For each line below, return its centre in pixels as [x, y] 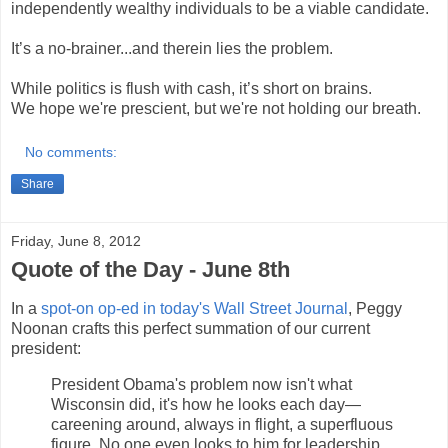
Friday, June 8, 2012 [76, 241]
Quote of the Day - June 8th [150, 270]
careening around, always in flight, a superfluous [222, 424]
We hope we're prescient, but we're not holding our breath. [216, 109]
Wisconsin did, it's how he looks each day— [206, 404]
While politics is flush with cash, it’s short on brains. [193, 89]
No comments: [71, 152]
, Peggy [375, 308]
